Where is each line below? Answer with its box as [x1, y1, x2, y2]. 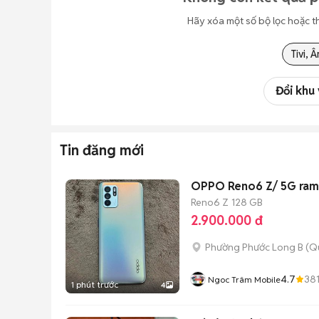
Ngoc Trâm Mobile [208, 274, 281, 285]
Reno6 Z [191, 195, 229, 209]
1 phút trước [71, 279, 118, 290]
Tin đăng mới [60, 141, 144, 159]
